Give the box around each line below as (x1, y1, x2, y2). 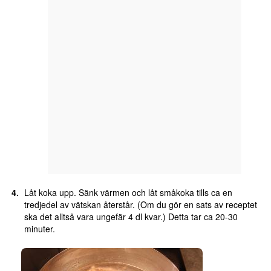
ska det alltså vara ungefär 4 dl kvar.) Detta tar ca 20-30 (24, 211, 238, 223)
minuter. (24, 223, 55, 235)
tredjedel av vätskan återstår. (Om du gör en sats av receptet (24, 198, 257, 211)
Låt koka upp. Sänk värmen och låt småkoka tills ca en (24, 186, 232, 199)
